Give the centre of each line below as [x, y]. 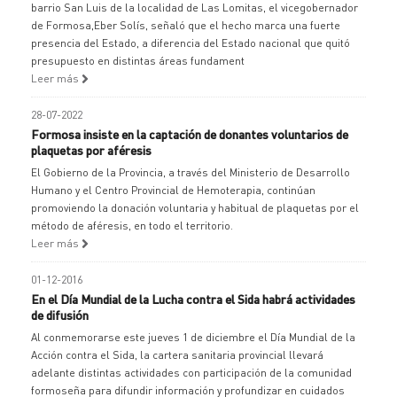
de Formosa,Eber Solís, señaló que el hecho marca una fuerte [186, 25]
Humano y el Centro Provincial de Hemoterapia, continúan [173, 190]
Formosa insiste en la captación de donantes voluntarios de [190, 134]
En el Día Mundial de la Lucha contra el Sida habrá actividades [193, 299]
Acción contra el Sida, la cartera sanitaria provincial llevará [177, 355]
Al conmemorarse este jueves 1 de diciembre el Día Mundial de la [193, 337]
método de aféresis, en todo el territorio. [132, 226]
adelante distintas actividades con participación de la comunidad [191, 373]
